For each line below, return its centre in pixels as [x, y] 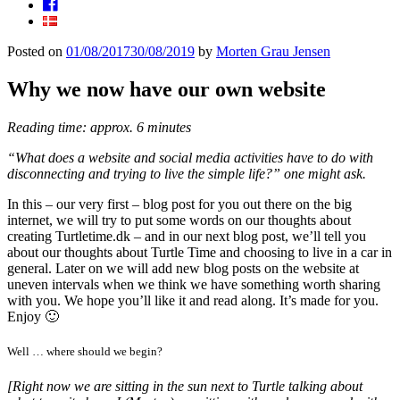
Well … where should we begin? [85, 351]
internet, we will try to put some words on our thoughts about [179, 220]
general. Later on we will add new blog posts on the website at [183, 268]
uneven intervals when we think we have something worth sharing [194, 284]
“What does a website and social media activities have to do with [190, 157]
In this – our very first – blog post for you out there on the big [179, 204]
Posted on [35, 51]
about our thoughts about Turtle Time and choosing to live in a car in [200, 252]
